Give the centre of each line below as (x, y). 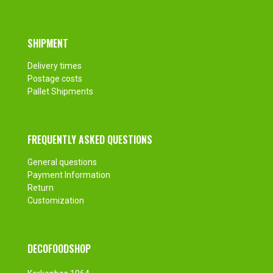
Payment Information (69, 175)
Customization (55, 201)
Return (40, 188)
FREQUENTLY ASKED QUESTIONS (90, 140)
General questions (62, 162)
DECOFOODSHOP (59, 249)
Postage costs (55, 79)
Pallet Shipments (60, 92)
